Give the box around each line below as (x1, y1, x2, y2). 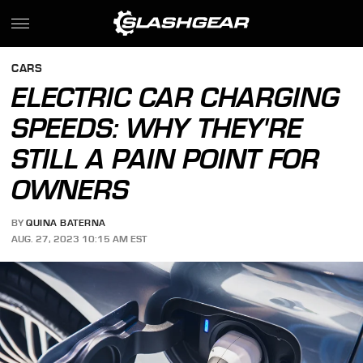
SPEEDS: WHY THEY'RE (11, 112, 303, 144)
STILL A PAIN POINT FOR (11, 143, 320, 175)
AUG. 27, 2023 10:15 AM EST (11, 233, 147, 245)
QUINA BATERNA (26, 217, 106, 229)
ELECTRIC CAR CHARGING (11, 81, 340, 113)
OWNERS (11, 173, 130, 206)
